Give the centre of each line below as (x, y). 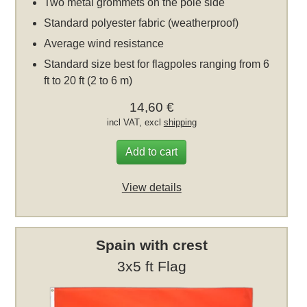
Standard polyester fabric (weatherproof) (142, 23)
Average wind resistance (104, 43)
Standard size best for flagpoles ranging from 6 (157, 64)
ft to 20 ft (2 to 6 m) (88, 80)
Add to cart (152, 151)
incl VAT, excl (135, 122)
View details (151, 187)
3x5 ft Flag (151, 267)
